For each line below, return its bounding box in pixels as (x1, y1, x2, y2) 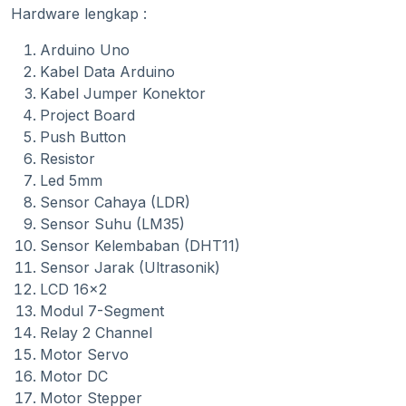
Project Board (40, 106, 135, 125)
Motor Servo (40, 345, 129, 364)
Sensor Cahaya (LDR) (40, 193, 190, 212)
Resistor (40, 150, 95, 169)
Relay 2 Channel (40, 324, 152, 343)
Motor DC (40, 367, 108, 386)
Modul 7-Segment (40, 302, 164, 321)
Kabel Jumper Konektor (40, 84, 206, 103)
